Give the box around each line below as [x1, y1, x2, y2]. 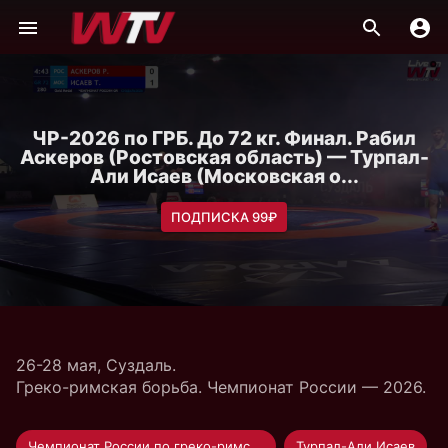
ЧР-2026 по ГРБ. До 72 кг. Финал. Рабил [32, 125, 416, 150]
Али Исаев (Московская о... [89, 163, 359, 188]
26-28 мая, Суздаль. [16, 355, 176, 375]
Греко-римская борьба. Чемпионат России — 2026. [16, 377, 426, 397]
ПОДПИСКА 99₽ [171, 208, 277, 225]
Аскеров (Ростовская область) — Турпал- [19, 144, 429, 169]
